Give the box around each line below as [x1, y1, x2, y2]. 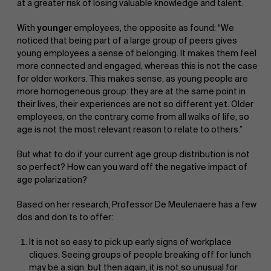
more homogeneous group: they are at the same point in [17, 85, 246, 97]
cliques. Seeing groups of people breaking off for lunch [29, 249, 251, 260]
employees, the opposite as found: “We [72, 22, 234, 33]
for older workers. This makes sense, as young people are [17, 73, 248, 84]
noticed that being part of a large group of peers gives [17, 34, 237, 46]
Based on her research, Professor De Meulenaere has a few [17, 198, 256, 210]
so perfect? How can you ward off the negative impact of [17, 161, 247, 172]
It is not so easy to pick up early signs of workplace [29, 236, 232, 247]
